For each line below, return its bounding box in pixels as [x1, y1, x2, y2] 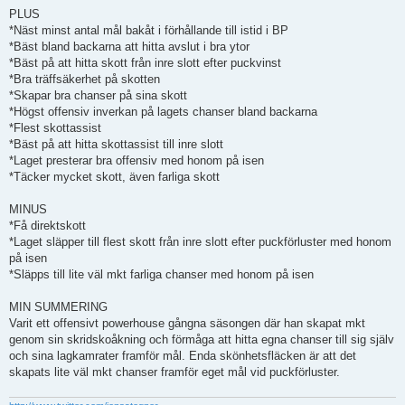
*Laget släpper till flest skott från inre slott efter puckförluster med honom [9, 235, 391, 250]
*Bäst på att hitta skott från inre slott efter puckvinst [9, 56, 281, 71]
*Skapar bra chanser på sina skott [9, 89, 187, 103]
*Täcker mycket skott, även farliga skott [9, 170, 220, 184]
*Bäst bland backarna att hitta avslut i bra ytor [9, 40, 250, 54]
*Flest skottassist [9, 121, 101, 136]
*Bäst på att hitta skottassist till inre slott [9, 137, 223, 152]
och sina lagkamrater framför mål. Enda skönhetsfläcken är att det [9, 349, 356, 363]
